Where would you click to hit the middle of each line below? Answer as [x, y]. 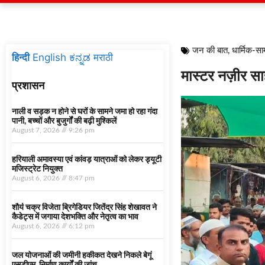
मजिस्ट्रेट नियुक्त [37, 169]
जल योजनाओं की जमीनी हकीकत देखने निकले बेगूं [82, 256]
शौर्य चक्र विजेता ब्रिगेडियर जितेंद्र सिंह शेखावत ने [84, 208]
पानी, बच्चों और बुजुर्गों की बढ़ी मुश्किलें [64, 121]
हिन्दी [21, 57]
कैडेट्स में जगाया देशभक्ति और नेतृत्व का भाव [75, 217]
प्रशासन [28, 86]
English [49, 57]
